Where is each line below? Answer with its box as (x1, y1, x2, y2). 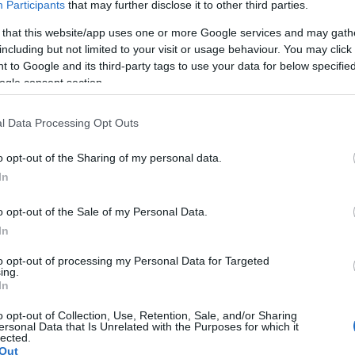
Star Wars (42, 274, 81, 284)
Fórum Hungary (257, 274, 318, 284)
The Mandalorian (11, 288, 75, 299)
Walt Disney (83, 274, 129, 284)
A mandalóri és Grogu (77, 288, 160, 299)
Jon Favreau (205, 274, 254, 284)
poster (15, 274, 40, 284)
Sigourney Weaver (132, 274, 203, 284)
